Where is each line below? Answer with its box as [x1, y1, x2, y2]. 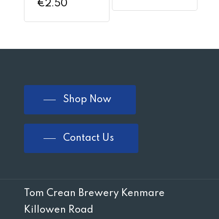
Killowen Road [24, 205, 94, 216]
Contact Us [63, 133, 114, 143]
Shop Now [63, 95, 112, 105]
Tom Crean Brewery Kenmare [24, 189, 165, 199]
